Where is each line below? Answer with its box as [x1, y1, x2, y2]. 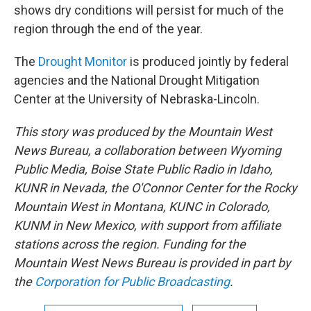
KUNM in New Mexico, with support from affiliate [14, 217, 281, 233]
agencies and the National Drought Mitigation [14, 72, 260, 87]
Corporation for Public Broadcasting [35, 274, 230, 289]
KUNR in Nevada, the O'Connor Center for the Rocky [14, 180, 297, 195]
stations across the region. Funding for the [14, 236, 246, 251]
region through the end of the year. [14, 21, 205, 36]
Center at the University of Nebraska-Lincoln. [14, 91, 260, 106]
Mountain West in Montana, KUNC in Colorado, [14, 199, 270, 214]
